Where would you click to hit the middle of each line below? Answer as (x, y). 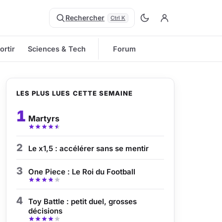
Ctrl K (118, 18)
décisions (45, 211)
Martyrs (44, 118)
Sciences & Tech (57, 49)
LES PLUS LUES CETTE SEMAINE (75, 93)
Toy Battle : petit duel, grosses (83, 201)
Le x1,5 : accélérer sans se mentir (88, 148)
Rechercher (85, 18)
